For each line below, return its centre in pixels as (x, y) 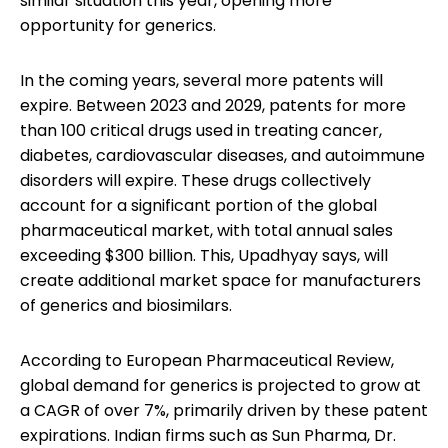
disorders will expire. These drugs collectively (195, 180)
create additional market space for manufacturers (220, 280)
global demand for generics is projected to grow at (220, 385)
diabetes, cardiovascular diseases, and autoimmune (222, 155)
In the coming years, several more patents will (201, 80)
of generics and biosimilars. (126, 305)
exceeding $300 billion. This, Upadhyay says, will (204, 255)
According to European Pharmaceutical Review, (207, 360)
